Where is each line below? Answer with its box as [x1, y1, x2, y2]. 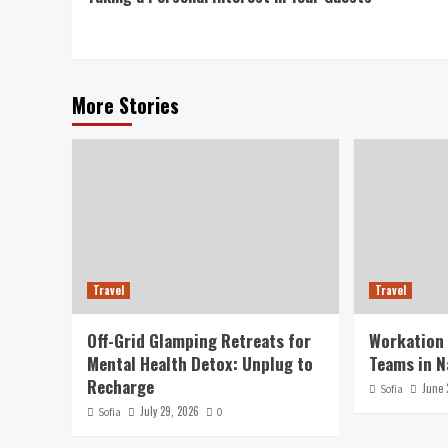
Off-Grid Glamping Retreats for [87, 327, 311, 353]
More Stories [72, 89, 179, 120]
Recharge [87, 373, 154, 399]
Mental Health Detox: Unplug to [87, 350, 313, 376]
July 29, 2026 [140, 402, 199, 419]
